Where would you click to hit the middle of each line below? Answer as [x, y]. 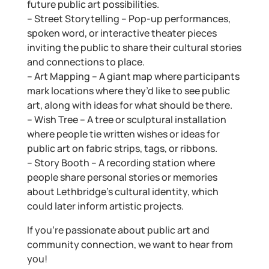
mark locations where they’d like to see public [128, 91]
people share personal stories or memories [122, 177]
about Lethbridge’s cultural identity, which [122, 192]
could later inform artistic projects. [105, 206]
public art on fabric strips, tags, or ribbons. [122, 149]
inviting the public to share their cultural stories [134, 48]
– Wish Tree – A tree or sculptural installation [126, 120]
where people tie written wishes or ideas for [123, 134]
